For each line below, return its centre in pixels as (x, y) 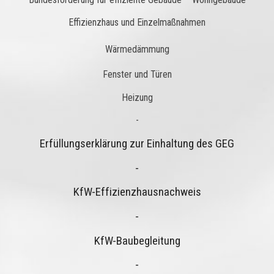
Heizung (137, 97)
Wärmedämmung (137, 49)
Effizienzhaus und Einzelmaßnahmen (137, 23)
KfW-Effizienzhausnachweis (137, 192)
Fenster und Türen (137, 74)
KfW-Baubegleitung (137, 241)
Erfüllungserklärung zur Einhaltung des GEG (137, 143)
